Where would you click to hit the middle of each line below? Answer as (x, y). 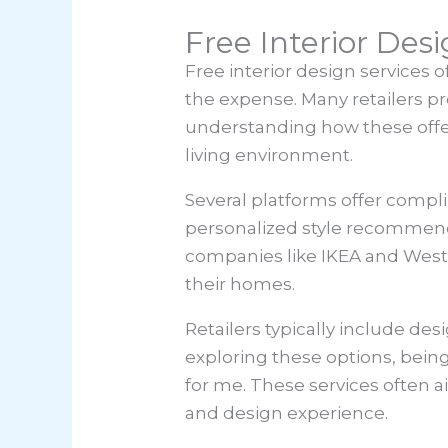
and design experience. (287, 413)
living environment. (269, 155)
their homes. (240, 284)
